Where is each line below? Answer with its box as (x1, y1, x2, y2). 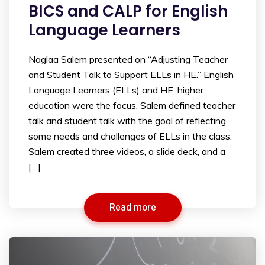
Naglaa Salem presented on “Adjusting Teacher (28, 53, 228, 65)
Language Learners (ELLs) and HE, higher (28, 83, 203, 96)
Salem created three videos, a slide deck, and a (28, 145, 225, 157)
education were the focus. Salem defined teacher (28, 99, 235, 111)
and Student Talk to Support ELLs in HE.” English (28, 68, 234, 80)
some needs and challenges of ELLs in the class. (28, 130, 232, 142)
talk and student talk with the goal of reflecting (28, 114, 226, 127)
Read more (109, 200, 156, 215)
